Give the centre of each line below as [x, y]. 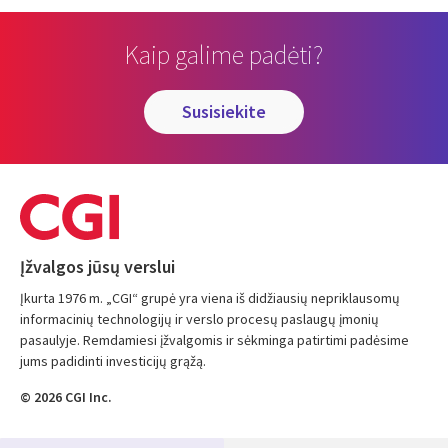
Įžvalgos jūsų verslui [97, 267]
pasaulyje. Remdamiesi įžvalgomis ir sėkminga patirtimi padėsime [214, 340]
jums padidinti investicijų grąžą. [113, 361]
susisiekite [229, 112]
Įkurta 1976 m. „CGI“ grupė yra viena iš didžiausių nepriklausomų [210, 298]
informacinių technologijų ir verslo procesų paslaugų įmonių [199, 319]
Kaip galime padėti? [224, 54]
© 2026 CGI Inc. [66, 397]
